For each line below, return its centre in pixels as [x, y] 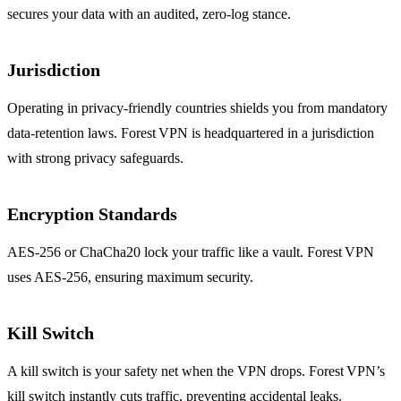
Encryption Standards [92, 213]
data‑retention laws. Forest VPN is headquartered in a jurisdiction [191, 132]
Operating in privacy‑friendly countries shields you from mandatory [197, 107]
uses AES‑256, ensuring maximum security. [130, 277]
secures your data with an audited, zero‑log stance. [149, 13]
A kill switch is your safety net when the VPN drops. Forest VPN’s [196, 371]
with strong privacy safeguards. [95, 158]
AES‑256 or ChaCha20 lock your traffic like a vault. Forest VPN [191, 252]
